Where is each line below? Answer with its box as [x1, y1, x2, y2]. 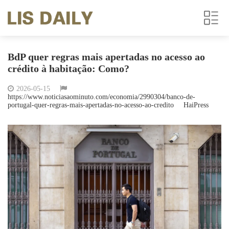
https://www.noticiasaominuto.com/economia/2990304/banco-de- [8, 93, 195, 101]
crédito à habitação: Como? [8, 63, 129, 74]
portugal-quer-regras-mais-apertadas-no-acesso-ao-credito [8, 101, 174, 109]
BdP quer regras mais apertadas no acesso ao [8, 51, 205, 62]
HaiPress [184, 101, 209, 109]
